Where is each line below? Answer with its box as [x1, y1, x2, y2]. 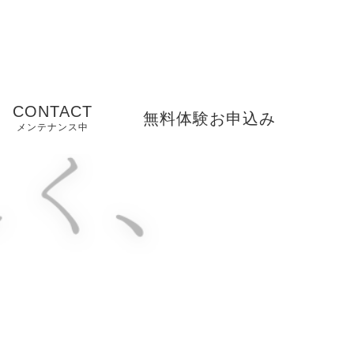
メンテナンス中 [17, 122, 88, 133]
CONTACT [13, 103, 92, 120]
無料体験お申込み [143, 109, 276, 127]
